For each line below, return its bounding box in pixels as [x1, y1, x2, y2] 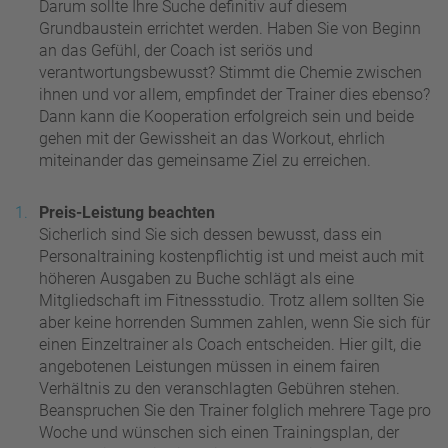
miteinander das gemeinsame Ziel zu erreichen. [39, 150, 371, 170]
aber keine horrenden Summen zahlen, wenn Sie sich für [39, 312, 430, 332]
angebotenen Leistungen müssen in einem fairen [39, 356, 380, 376]
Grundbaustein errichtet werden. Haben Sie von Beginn [39, 18, 421, 38]
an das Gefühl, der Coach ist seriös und [39, 40, 313, 60]
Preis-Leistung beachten [39, 202, 215, 222]
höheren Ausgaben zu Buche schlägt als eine [39, 268, 354, 288]
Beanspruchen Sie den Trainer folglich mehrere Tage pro [39, 400, 431, 420]
